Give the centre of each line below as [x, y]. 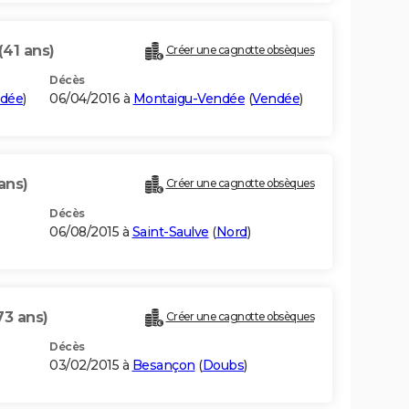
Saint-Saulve [170, 232]
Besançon [163, 366]
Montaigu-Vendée [189, 99]
